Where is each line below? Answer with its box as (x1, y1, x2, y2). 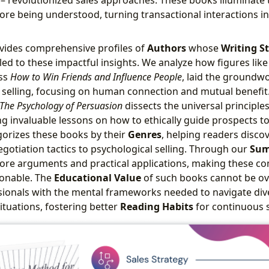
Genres (127, 127, 162, 141)
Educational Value (53, 171, 141, 184)
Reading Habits (119, 199, 193, 213)
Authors (147, 41, 186, 55)
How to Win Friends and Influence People (10, 70, 182, 83)
